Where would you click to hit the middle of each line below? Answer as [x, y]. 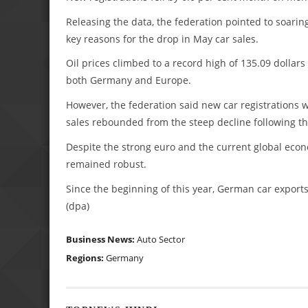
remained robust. [106, 164]
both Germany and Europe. [129, 80]
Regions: [86, 257]
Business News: [101, 239]
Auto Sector [161, 239]
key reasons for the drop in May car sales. [162, 38]
